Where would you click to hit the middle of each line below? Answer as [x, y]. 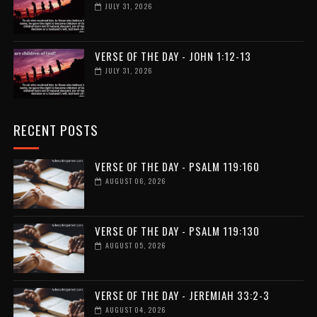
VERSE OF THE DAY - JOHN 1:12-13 [173, 56]
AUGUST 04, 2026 [135, 310]
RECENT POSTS [56, 130]
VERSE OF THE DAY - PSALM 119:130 [177, 231]
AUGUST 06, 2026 [135, 181]
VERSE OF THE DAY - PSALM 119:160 [177, 167]
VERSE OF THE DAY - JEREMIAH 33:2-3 [182, 295]
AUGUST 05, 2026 [135, 246]
